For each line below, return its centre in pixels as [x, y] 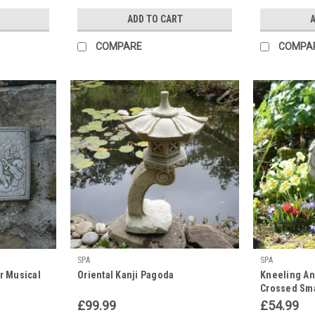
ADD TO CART [155, 19]
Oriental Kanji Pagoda [126, 275]
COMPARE [119, 46]
